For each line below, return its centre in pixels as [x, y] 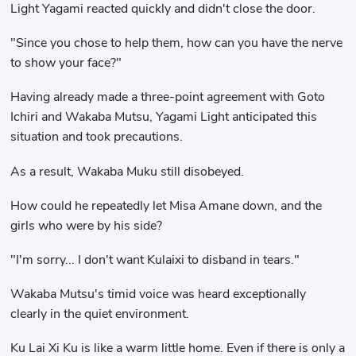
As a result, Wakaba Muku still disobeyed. [128, 171]
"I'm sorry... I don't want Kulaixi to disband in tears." [155, 260]
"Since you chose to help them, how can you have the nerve [177, 43]
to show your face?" [66, 63]
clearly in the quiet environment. [100, 314]
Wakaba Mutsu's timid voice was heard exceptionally [159, 294]
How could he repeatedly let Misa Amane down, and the [166, 205]
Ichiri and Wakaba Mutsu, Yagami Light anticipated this [164, 117]
